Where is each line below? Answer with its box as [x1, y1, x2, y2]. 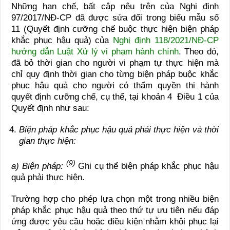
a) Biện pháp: [11, 161, 66, 171]
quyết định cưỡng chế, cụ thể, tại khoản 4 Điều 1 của [11, 91, 219, 102]
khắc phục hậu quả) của [11, 35, 109, 45]
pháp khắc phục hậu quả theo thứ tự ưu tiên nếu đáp [11, 205, 219, 215]
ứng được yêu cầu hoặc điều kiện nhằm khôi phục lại [11, 216, 219, 226]
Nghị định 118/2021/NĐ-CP [109, 35, 219, 45]
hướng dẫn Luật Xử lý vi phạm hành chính [11, 46, 179, 56]
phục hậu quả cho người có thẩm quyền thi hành [11, 80, 219, 90]
